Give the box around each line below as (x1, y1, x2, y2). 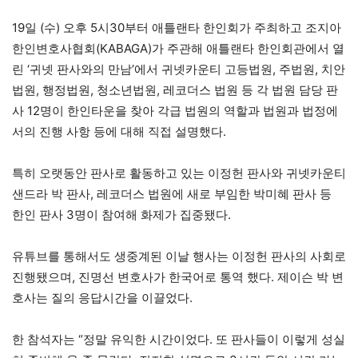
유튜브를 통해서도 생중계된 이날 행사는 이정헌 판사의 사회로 (12, 249, 346, 265)
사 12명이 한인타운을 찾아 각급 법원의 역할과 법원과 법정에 (12, 103, 338, 119)
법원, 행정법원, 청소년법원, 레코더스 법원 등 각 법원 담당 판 (12, 82, 338, 98)
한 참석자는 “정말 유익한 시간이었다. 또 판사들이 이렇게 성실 (12, 332, 345, 348)
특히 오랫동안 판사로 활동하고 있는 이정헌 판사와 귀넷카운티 (12, 165, 346, 181)
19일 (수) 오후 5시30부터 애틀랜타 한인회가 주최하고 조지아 (12, 20, 341, 36)
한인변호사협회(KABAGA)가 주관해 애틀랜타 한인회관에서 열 (12, 41, 344, 57)
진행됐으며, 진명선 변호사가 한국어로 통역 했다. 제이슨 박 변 (12, 269, 344, 285)
